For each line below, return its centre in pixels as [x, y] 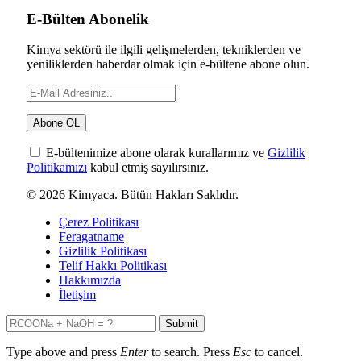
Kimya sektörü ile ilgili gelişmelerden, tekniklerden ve [164, 50]
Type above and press [63, 352]
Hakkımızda [90, 280]
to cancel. [277, 352]
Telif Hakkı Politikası [113, 266]
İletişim [77, 295]
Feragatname [91, 237]
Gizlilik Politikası [103, 251]
